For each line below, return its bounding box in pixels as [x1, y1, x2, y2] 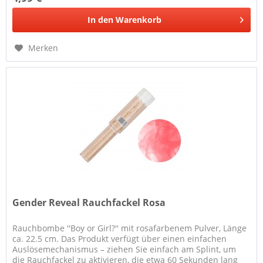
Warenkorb [116, 14, 162, 26]
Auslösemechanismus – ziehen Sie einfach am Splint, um [12, 243, 237, 255]
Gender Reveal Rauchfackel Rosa [12, 195, 166, 209]
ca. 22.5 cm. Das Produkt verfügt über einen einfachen [12, 232, 227, 244]
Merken [28, 42, 59, 54]
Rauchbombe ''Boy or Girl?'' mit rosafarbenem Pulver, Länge [12, 222, 247, 234]
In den [87, 14, 114, 26]
